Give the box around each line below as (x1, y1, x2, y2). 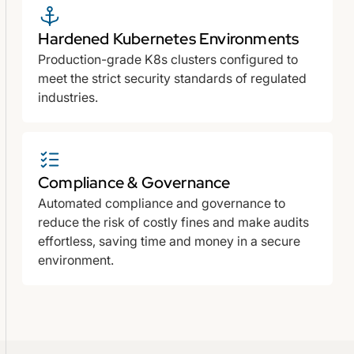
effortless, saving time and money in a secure (38, 232, 300, 249)
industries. (38, 88, 98, 105)
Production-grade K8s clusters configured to (38, 51, 298, 67)
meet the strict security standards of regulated (38, 70, 307, 86)
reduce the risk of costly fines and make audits (38, 213, 309, 230)
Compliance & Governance (38, 171, 231, 193)
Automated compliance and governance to (38, 194, 285, 211)
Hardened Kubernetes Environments (38, 28, 299, 49)
